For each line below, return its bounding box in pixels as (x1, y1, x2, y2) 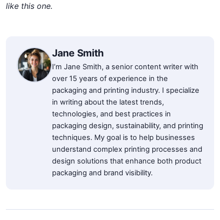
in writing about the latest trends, (52, 97, 164, 107)
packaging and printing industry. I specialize (52, 85, 199, 95)
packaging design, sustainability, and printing (52, 121, 203, 130)
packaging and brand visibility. (52, 168, 153, 177)
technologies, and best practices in (52, 109, 171, 118)
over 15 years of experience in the (52, 74, 168, 83)
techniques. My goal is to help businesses (52, 133, 195, 142)
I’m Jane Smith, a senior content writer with (52, 62, 198, 71)
